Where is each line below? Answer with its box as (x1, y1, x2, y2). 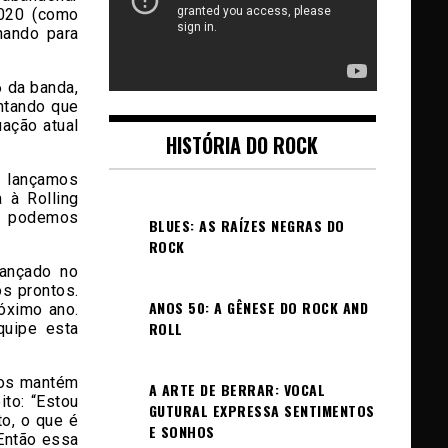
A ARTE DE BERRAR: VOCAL (148, 379, 325, 400)
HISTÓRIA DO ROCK (166, 130, 319, 160)
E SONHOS (148, 421, 215, 442)
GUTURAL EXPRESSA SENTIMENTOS (148, 400, 375, 421)
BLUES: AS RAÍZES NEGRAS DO (148, 215, 345, 236)
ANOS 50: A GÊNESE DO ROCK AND (148, 297, 368, 318)
